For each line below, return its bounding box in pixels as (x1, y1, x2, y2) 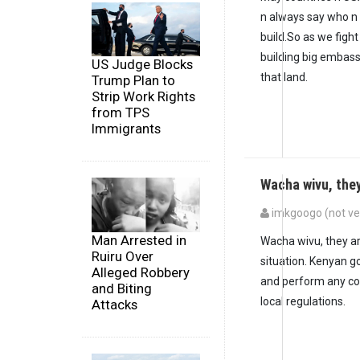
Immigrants (92, 121, 161, 137)
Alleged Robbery (92, 264, 190, 280)
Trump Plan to (92, 72, 175, 89)
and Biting (92, 280, 152, 297)
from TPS (92, 104, 149, 121)
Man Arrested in (92, 231, 186, 248)
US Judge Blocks (92, 56, 193, 73)
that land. (260, 71, 308, 84)
